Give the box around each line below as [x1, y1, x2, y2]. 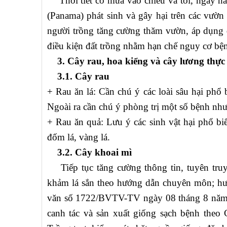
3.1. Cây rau [47, 71, 109, 82]
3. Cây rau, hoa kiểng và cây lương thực [47, 56, 225, 67]
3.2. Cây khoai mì [47, 147, 132, 158]
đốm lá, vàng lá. [47, 132, 110, 143]
